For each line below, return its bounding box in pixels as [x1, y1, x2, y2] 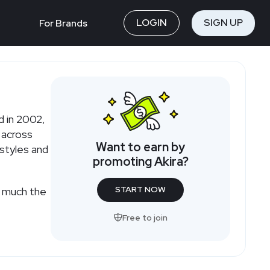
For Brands [39, 16, 87, 30]
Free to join [122, 212, 168, 223]
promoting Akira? [92, 153, 189, 169]
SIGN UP [204, 16, 243, 29]
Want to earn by [96, 139, 186, 155]
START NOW [115, 184, 166, 195]
